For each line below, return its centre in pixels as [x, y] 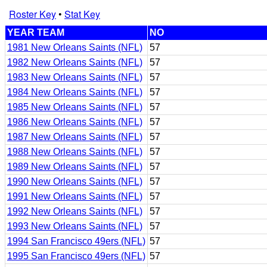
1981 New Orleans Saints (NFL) [75, 47]
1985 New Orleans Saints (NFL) [75, 107]
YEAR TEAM [36, 32]
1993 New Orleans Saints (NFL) [75, 226]
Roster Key [32, 14]
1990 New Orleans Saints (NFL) [75, 181]
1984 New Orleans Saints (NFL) [75, 92]
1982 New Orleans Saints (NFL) [75, 62]
